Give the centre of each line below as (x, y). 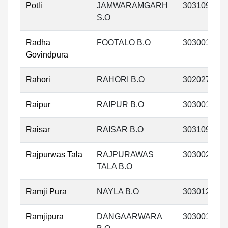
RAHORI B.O (121, 80)
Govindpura (47, 55)
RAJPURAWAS (125, 154)
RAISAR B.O (120, 130)
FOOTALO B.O (124, 42)
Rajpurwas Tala (54, 154)
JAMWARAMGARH (132, 5)
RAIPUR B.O (120, 105)
